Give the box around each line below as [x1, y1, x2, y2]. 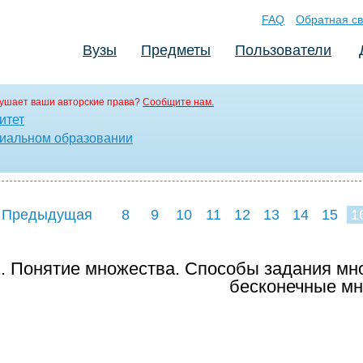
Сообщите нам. [143, 96, 214, 108]
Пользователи [235, 42, 331, 58]
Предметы [141, 42, 211, 58]
